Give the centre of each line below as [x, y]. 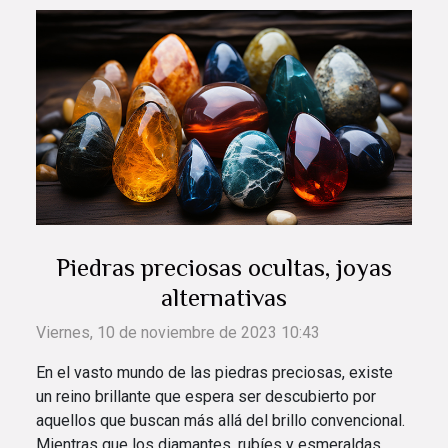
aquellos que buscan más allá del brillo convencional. [220, 421]
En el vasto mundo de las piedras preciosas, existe [214, 373]
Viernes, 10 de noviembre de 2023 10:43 [178, 333]
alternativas [224, 298]
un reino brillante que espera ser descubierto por [206, 397]
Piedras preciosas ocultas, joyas [224, 268]
